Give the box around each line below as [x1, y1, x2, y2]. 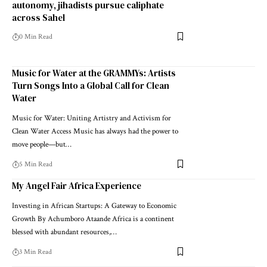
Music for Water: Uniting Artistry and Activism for [12, 113, 171, 123]
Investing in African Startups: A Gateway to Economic [12, 200, 176, 211]
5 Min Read [19, 159, 52, 169]
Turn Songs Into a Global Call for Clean [12, 79, 169, 92]
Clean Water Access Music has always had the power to [12, 126, 178, 136]
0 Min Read [19, 32, 52, 41]
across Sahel [12, 11, 65, 24]
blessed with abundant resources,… [12, 226, 117, 237]
